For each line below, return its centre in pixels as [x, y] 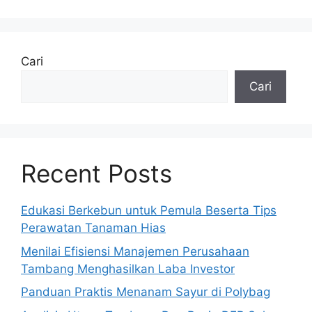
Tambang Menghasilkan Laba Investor [128, 268]
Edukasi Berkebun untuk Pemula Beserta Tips [149, 211]
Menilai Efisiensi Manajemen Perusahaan [135, 251]
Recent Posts [96, 174]
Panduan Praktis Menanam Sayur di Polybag [146, 292]
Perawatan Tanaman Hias [93, 228]
